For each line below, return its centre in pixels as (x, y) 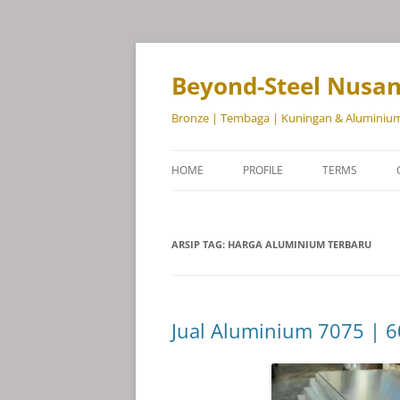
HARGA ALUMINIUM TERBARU (300, 244)
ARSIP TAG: (200, 244)
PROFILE (263, 170)
